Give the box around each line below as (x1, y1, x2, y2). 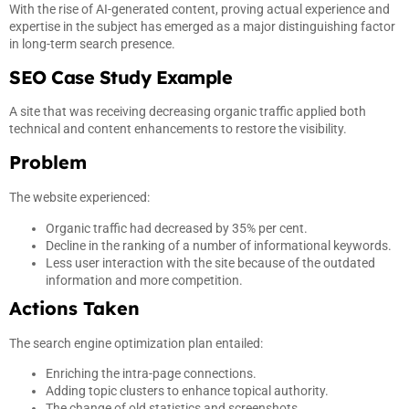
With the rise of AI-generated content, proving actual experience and (9, 2, 390, 17)
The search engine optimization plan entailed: (9, 335, 263, 351)
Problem (9, 151, 87, 174)
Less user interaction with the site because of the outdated (46, 255, 375, 270)
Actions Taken (9, 296, 140, 320)
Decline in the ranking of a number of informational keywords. (46, 237, 392, 253)
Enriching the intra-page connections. (46, 366, 257, 382)
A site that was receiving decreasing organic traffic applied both (9, 103, 366, 119)
